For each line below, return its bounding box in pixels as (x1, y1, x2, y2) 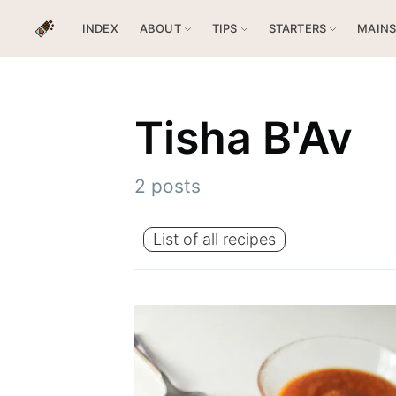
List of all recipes (153, 230, 276, 249)
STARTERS (268, 21, 327, 35)
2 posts (134, 175, 201, 198)
